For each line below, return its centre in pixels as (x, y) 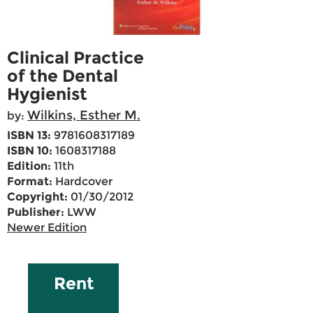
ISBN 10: (30, 151)
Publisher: (36, 212)
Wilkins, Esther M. (84, 116)
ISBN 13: (29, 136)
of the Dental (63, 76)
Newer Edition (47, 228)
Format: (30, 182)
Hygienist (47, 94)
